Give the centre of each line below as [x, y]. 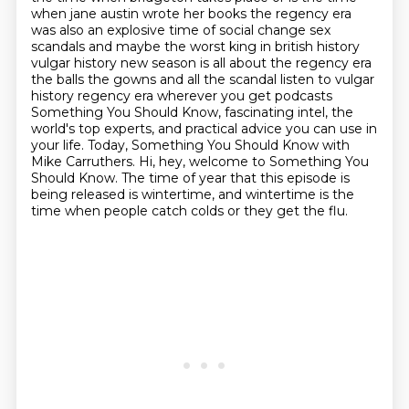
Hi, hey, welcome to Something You [253, 162]
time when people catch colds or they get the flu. [189, 211]
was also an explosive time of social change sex [180, 30]
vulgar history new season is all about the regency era [201, 63]
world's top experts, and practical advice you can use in [204, 129]
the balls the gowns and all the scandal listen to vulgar [202, 79]
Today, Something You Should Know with [218, 145]
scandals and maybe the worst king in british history [195, 47]
